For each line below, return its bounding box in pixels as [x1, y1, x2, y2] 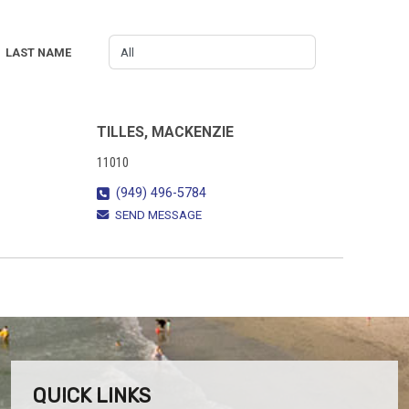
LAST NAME [5, 45, 71, 59]
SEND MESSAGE [115, 208, 202, 223]
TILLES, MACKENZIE [97, 123, 234, 141]
